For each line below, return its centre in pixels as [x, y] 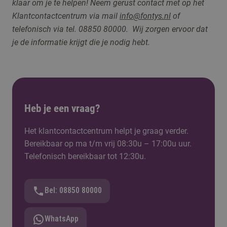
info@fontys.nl [145, 16]
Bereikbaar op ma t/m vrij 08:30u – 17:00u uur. [108, 144]
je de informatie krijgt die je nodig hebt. [81, 42]
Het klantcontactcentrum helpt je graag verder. [106, 131]
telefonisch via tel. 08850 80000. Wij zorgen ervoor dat [110, 29]
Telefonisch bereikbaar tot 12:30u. [85, 156]
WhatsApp [62, 219]
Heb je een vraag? [62, 108]
